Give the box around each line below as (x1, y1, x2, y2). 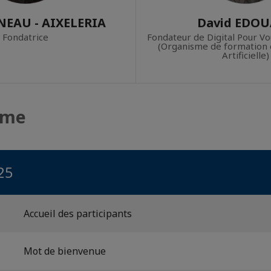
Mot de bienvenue (24, 244, 106, 258)
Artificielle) (222, 48, 269, 61)
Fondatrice (2, 30, 48, 43)
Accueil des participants (24, 206, 132, 220)
